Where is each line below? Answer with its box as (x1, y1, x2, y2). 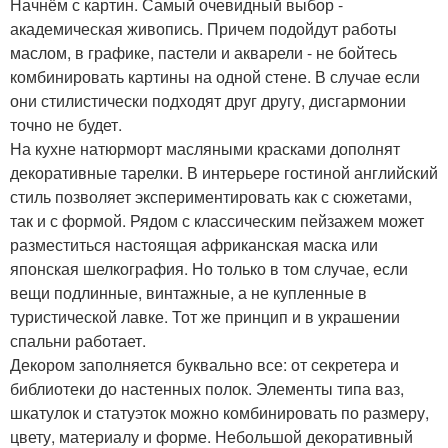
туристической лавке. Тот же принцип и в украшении (10, 305, 400, 329)
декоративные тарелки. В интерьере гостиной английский (10, 161, 438, 185)
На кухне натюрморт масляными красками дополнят (10, 137, 400, 161)
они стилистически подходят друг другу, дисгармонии (10, 89, 406, 113)
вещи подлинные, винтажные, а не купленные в (10, 281, 367, 305)
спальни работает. (10, 329, 146, 353)
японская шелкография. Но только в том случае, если (10, 257, 408, 281)
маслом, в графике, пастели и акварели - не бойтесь (10, 41, 397, 65)
